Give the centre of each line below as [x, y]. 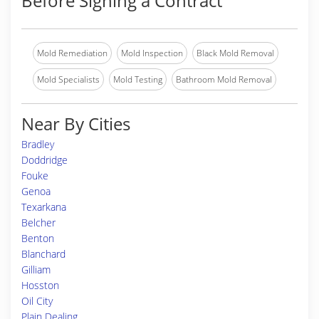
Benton [38, 238]
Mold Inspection [152, 53]
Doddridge [45, 160]
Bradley [38, 144]
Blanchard [43, 254]
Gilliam [36, 270]
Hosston [40, 285]
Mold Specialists [68, 79]
